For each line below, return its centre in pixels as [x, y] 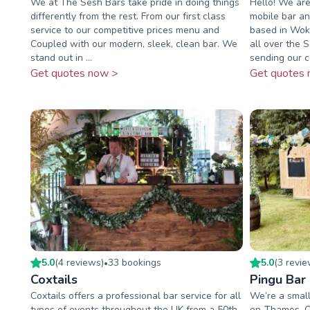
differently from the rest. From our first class [128, 17]
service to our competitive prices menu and [125, 30]
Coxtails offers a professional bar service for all [136, 295]
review [81, 262]
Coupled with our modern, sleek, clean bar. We [134, 44]
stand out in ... [61, 58]
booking [138, 262]
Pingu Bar [277, 279]
